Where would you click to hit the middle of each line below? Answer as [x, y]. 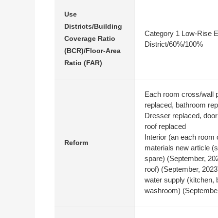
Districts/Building [93, 26]
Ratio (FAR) [83, 63]
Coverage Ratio [90, 38]
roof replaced [165, 126]
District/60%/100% [174, 44]
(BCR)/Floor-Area [92, 51]
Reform [76, 142]
